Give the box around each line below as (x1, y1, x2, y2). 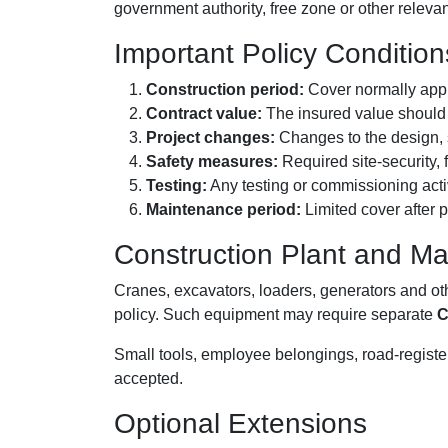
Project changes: (146, 129, 275, 147)
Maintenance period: (146, 201, 301, 219)
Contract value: (146, 105, 262, 123)
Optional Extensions (114, 408, 367, 440)
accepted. (114, 370, 183, 388)
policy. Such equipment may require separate (114, 306, 437, 324)
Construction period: (146, 81, 304, 99)
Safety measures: (146, 153, 278, 171)
